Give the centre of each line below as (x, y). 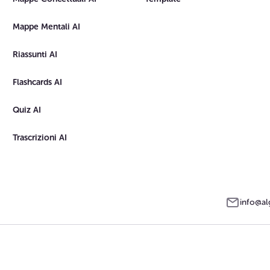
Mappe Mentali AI (47, 27)
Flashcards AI (38, 82)
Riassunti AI (35, 54)
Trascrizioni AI (40, 137)
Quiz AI (27, 110)
